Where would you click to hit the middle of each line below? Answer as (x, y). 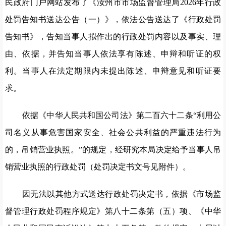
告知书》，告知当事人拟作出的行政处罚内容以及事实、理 (113, 37)
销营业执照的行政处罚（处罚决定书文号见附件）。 (98, 167)
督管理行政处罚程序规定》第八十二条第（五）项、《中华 (113, 211)
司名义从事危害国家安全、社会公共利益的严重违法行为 (113, 132)
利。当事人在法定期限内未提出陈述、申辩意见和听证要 (113, 71)
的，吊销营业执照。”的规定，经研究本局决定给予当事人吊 (113, 150)
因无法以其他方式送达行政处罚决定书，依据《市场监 (122, 194)
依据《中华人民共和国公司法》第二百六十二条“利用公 (122, 115)
